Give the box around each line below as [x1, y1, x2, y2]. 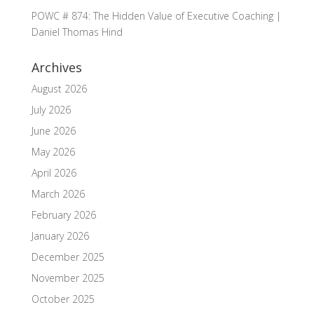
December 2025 [31, 250, 104, 264]
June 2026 [31, 123, 76, 137]
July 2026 [31, 102, 71, 116]
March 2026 [31, 186, 85, 200]
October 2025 [31, 292, 95, 306]
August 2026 [31, 81, 87, 95]
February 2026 [31, 207, 96, 221]
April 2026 [31, 165, 76, 179]
